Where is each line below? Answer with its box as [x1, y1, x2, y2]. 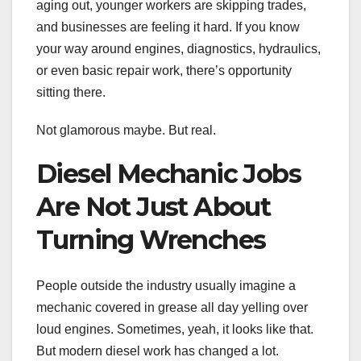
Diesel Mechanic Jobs [36, 158, 301, 190]
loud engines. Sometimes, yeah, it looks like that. [36, 322, 313, 336]
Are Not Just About [36, 191, 271, 223]
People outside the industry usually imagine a [36, 278, 296, 293]
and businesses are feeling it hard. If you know [36, 20, 300, 35]
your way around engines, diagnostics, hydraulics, [36, 42, 321, 56]
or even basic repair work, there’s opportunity [36, 64, 292, 78]
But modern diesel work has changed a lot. [36, 343, 279, 358]
